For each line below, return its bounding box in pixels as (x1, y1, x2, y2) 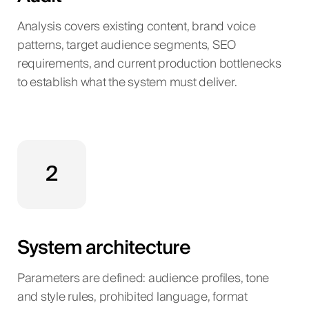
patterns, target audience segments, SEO (17, 34, 237, 56)
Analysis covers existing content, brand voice (17, 16, 256, 37)
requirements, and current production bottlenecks (17, 53, 281, 74)
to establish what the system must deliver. (17, 72, 237, 93)
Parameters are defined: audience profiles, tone (17, 268, 270, 289)
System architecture (17, 231, 190, 264)
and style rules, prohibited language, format (17, 286, 248, 308)
